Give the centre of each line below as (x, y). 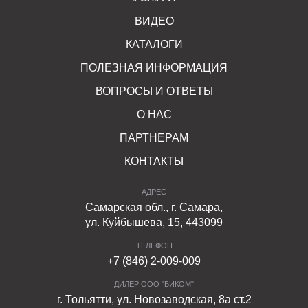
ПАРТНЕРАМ (154, 137)
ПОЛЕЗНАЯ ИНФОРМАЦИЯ (154, 67)
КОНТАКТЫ (154, 161)
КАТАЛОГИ (154, 44)
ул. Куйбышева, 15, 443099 (154, 222)
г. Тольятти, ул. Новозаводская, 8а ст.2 (154, 299)
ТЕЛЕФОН (154, 245)
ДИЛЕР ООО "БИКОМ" (154, 284)
